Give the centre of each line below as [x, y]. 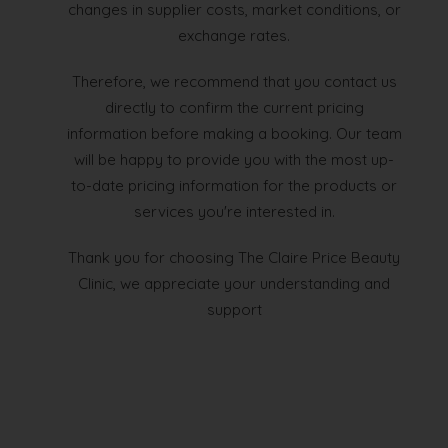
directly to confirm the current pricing [234, 108]
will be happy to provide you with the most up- [234, 160]
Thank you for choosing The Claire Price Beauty [234, 258]
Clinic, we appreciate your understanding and [234, 284]
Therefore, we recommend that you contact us [234, 82]
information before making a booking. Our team [234, 134]
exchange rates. [234, 36]
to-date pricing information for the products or [234, 186]
